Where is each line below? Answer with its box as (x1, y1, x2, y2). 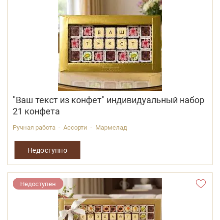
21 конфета (13, 105, 60, 117)
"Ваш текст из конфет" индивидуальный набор (13, 94, 204, 106)
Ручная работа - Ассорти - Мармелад (13, 123, 127, 132)
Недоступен (20, 179, 56, 189)
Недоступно (27, 145, 68, 155)
